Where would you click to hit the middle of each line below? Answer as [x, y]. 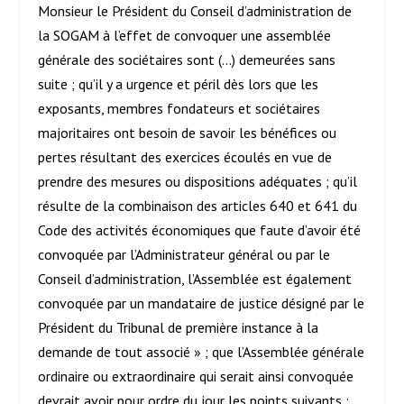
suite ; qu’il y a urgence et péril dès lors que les [179, 84]
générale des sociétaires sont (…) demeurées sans [187, 60]
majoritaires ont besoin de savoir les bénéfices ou [188, 133]
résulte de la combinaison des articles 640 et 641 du [198, 206]
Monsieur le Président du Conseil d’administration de [195, 11]
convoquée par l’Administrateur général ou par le [184, 255]
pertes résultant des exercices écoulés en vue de [185, 157]
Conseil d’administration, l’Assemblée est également [195, 279]
